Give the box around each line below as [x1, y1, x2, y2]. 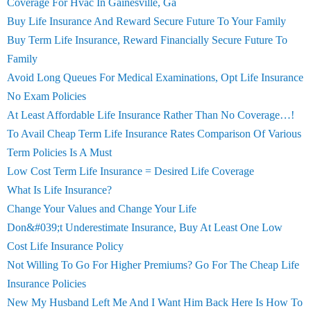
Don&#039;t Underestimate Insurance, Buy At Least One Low [7, 221, 283, 233]
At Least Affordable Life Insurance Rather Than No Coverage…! [7, 109, 294, 121]
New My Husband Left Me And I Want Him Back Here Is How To [7, 296, 303, 308]
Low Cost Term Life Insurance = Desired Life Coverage [7, 165, 254, 177]
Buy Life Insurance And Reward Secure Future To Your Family [7, 15, 286, 27]
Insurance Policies [7, 278, 86, 289]
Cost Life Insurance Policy [7, 240, 124, 252]
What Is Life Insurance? [7, 184, 112, 196]
